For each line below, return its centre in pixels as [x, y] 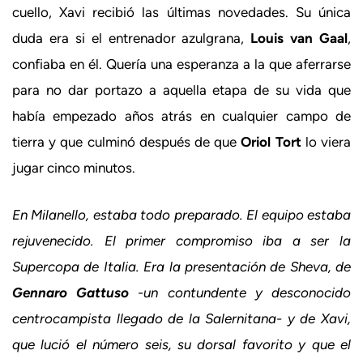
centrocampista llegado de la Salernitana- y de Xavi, [181, 318]
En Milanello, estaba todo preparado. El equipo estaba [181, 214]
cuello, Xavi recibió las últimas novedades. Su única [181, 12]
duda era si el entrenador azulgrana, [132, 38]
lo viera [326, 142]
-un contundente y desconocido [240, 292]
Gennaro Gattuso [71, 292]
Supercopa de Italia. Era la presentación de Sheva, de [181, 266]
